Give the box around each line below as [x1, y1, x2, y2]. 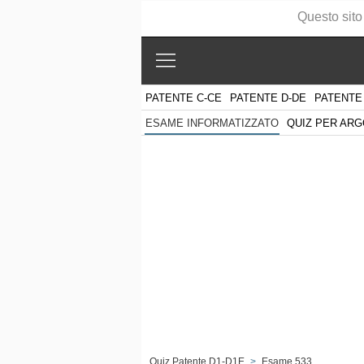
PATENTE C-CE [145, 91, 222, 104]
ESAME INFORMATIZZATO [145, 117, 279, 129]
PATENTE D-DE [230, 91, 306, 104]
